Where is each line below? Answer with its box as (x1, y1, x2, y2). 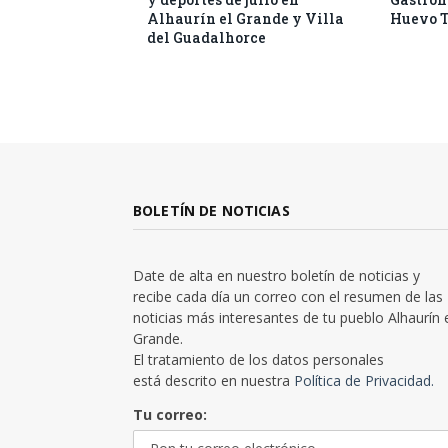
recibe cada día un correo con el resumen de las (133, 286, 443, 306)
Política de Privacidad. (294, 370, 434, 390)
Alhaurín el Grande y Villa (147, 8, 344, 28)
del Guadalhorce (147, 27, 266, 47)
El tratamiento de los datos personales (133, 349, 384, 369)
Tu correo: (133, 404, 207, 424)
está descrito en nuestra (133, 370, 294, 390)
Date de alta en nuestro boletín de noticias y (133, 265, 420, 285)
